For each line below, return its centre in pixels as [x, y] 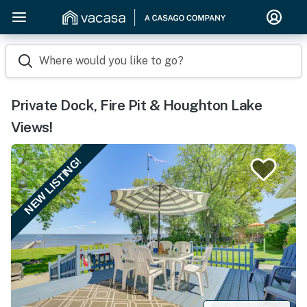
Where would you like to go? [111, 61]
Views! [32, 127]
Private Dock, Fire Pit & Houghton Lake [136, 105]
